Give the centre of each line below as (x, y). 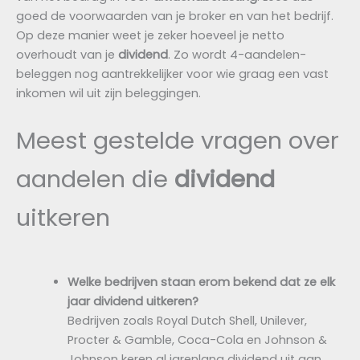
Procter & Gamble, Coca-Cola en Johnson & (197, 340)
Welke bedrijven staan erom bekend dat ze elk (201, 282)
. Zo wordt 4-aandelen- (237, 54)
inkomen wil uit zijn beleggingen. (108, 93)
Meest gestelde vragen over (178, 141)
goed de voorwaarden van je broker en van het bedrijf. (175, 16)
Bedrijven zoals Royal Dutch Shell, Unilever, (187, 320)
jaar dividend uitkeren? (133, 301)
